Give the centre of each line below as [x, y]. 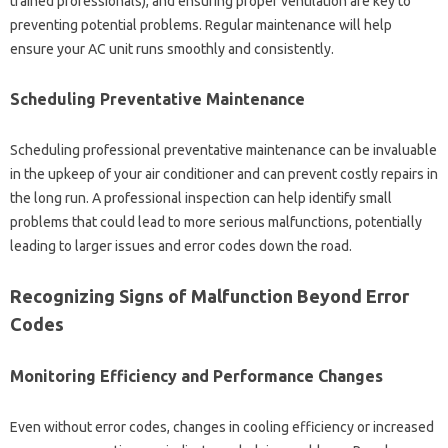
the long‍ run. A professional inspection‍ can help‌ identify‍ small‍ [201, 197]
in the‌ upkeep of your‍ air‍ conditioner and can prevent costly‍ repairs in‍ [224, 173]
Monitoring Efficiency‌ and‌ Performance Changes [196, 375]
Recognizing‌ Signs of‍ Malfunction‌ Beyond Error [209, 295]
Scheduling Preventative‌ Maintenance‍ [157, 98]
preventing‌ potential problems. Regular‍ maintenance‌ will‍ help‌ [201, 24]
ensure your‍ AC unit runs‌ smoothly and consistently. [172, 48]
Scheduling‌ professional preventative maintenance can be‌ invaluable [223, 149]
